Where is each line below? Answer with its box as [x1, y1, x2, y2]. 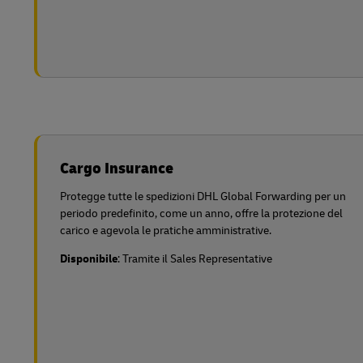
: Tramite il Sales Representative [117, 252, 272, 266]
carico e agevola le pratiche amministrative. [60, 224, 271, 237]
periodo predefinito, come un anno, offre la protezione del [60, 207, 343, 220]
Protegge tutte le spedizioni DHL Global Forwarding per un [60, 190, 346, 203]
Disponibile [60, 252, 117, 266]
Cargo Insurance [60, 158, 173, 178]
